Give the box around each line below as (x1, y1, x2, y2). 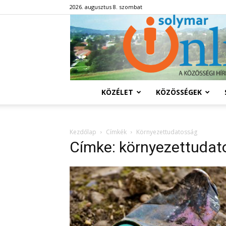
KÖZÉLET (101, 87, 133, 97)
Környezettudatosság (136, 128, 197, 136)
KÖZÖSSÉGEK (155, 87, 202, 97)
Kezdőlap (70, 128, 96, 136)
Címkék (106, 128, 127, 136)
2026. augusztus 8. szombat (70, 3, 142, 11)
